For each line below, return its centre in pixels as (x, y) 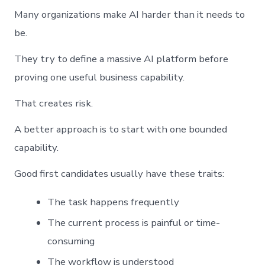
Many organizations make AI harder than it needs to (130, 14)
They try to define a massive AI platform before (122, 59)
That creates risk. (54, 103)
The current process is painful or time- (134, 222)
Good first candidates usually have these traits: (119, 174)
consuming (71, 241)
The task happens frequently (114, 202)
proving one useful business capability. (100, 77)
